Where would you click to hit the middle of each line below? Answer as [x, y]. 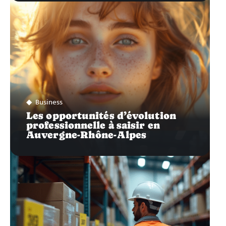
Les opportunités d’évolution [101, 115]
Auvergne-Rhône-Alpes [87, 134]
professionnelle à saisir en [93, 125]
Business [49, 102]
